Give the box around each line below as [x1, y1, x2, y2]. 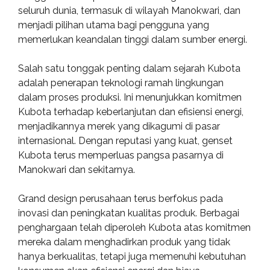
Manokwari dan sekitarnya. [18, 164, 135, 175]
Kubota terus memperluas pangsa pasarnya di [18, 149, 224, 161]
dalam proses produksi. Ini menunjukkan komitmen [18, 92, 242, 103]
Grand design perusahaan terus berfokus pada [18, 193, 223, 204]
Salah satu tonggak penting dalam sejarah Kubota [18, 63, 240, 74]
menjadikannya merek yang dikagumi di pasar [18, 121, 220, 132]
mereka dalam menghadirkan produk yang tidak [18, 236, 230, 248]
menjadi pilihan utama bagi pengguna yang [18, 19, 209, 31]
